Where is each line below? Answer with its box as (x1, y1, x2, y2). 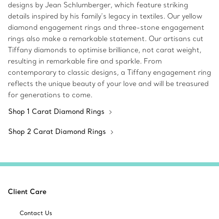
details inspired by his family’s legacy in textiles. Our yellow (8, 12, 202, 21)
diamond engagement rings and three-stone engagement (8, 23, 204, 32)
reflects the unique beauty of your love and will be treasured (8, 79, 209, 88)
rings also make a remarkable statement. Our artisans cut (8, 34, 203, 44)
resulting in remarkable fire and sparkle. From (8, 57, 162, 66)
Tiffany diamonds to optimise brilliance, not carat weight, (8, 45, 201, 55)
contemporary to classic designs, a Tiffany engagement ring (8, 68, 211, 77)
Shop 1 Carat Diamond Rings (8, 107, 107, 116)
